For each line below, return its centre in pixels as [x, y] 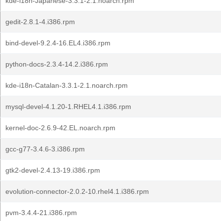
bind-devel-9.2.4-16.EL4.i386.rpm [58, 43]
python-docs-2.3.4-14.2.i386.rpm [57, 64]
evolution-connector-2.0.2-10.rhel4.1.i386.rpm [77, 191]
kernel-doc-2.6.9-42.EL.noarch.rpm [60, 128]
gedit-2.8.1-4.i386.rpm [40, 22]
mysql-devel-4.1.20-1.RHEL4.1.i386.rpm [68, 107]
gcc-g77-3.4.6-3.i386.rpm [45, 149]
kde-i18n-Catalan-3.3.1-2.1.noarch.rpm [67, 85]
